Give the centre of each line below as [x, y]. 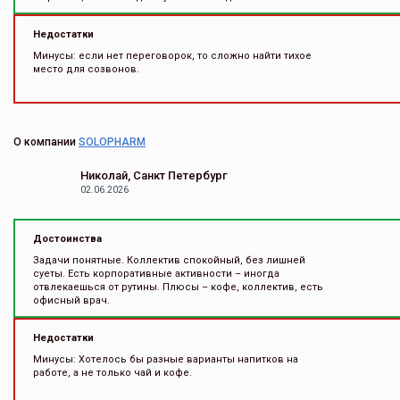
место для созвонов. [86, 69]
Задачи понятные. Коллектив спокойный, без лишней [169, 260]
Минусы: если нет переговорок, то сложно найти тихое [172, 56]
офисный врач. [71, 300]
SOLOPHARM [112, 142]
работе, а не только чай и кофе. [112, 373]
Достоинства [67, 239]
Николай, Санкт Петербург [154, 175]
